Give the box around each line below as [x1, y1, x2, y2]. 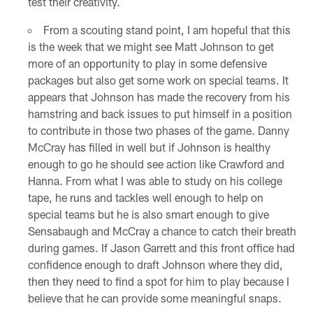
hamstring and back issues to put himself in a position [27, 106, 292, 120]
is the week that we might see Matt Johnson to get [27, 39, 274, 53]
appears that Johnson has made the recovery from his [27, 89, 290, 103]
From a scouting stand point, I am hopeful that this [43, 22, 291, 36]
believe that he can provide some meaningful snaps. [27, 291, 282, 305]
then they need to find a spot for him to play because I [27, 274, 289, 288]
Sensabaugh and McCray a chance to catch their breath [27, 224, 296, 238]
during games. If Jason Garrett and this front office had [27, 240, 295, 254]
